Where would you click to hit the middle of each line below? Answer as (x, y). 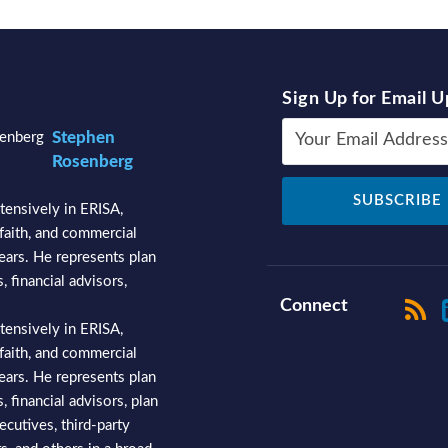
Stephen (83, 137)
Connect (314, 306)
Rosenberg (92, 161)
